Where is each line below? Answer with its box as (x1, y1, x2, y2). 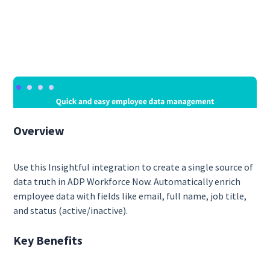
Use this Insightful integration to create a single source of (13, 161, 254, 174)
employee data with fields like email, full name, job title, (13, 190, 247, 202)
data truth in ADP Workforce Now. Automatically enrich (13, 175, 241, 188)
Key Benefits (13, 233, 83, 248)
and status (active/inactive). (13, 204, 128, 217)
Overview (13, 123, 65, 139)
